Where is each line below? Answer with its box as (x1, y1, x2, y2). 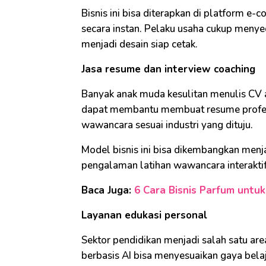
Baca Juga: (81, 183, 134, 198)
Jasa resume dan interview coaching (81, 62, 255, 77)
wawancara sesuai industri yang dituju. (81, 118, 253, 132)
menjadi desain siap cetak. (81, 37, 198, 52)
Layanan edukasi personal (81, 208, 207, 223)
